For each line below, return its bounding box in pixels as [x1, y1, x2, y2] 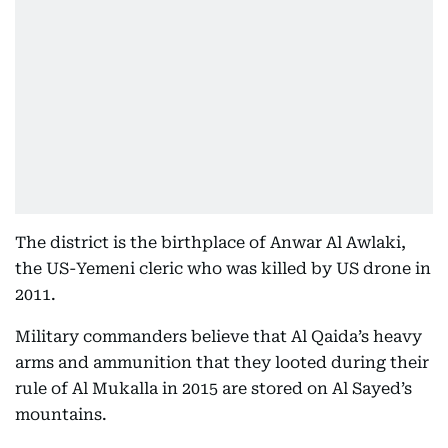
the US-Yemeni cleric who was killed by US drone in [15, 259, 431, 278]
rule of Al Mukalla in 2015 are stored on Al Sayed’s [15, 379, 412, 398]
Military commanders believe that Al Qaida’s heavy [15, 327, 422, 346]
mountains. [15, 405, 107, 424]
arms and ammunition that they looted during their [15, 353, 429, 372]
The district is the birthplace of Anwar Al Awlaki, [15, 233, 406, 252]
